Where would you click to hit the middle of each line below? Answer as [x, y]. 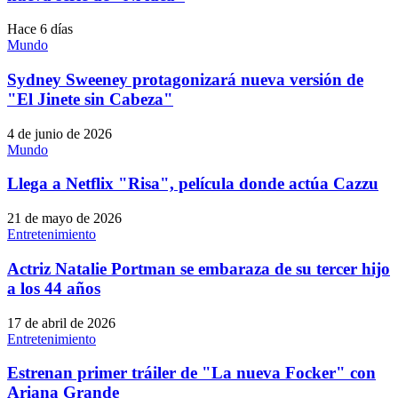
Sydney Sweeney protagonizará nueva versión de [185, 80]
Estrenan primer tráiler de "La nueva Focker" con [191, 373]
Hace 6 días [40, 29]
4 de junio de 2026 [60, 133]
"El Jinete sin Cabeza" [90, 99]
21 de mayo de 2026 [64, 219]
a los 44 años [54, 288]
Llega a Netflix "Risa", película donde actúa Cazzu [193, 184]
